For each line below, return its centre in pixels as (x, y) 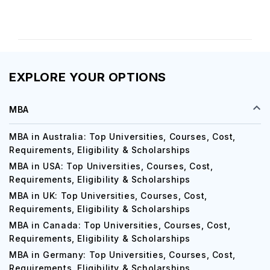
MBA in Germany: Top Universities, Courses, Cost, (122, 255)
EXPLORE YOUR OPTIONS (88, 77)
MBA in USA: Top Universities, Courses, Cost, (111, 166)
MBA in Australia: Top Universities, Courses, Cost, (123, 137)
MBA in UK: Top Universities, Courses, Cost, (108, 196)
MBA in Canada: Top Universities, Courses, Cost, (120, 225)
